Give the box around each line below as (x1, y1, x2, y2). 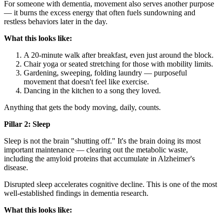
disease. (4, 163, 28, 172)
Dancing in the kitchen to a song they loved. (24, 86, 161, 95)
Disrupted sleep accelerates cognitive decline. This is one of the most (4, 180, 217, 189)
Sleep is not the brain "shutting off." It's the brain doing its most (4, 137, 201, 146)
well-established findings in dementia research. (4, 189, 148, 198)
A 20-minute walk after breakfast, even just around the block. (24, 51, 214, 60)
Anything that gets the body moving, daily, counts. (4, 103, 161, 112)
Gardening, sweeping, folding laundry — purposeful (24, 69, 187, 77)
